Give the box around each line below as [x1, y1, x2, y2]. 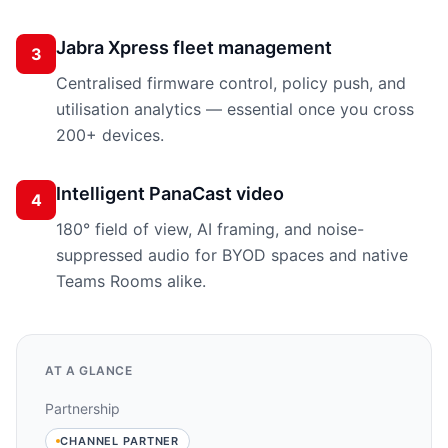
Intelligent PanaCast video [56, 183, 284, 204]
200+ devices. [56, 125, 164, 145]
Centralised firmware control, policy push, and [56, 73, 406, 93]
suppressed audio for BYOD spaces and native [56, 245, 408, 265]
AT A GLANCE [45, 363, 133, 378]
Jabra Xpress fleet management [56, 37, 332, 58]
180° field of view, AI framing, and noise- [56, 219, 364, 239]
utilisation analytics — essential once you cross [56, 99, 414, 119]
